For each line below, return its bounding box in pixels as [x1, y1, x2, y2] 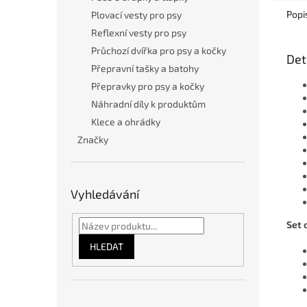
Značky [77, 134, 108, 145]
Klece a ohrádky [91, 116, 160, 127]
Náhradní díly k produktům [91, 98, 206, 110]
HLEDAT [89, 240, 123, 252]
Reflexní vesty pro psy [91, 27, 186, 38]
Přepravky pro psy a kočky [91, 80, 204, 92]
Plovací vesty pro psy [91, 9, 182, 21]
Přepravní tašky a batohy [91, 62, 199, 74]
